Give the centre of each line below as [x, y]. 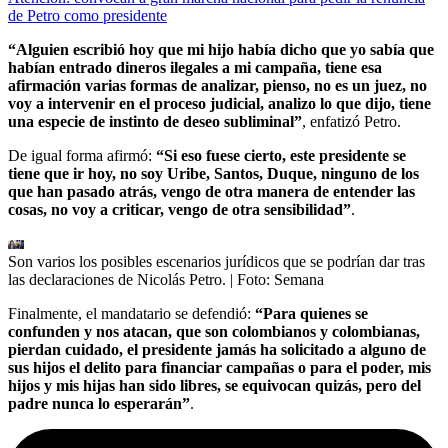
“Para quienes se [311, 313]
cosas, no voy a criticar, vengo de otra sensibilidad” [179, 209]
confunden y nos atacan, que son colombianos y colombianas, [214, 331]
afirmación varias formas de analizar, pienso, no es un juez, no [217, 85]
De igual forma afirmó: [82, 155]
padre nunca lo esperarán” [99, 403]
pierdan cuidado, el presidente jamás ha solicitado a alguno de [217, 349]
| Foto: [252, 279]
